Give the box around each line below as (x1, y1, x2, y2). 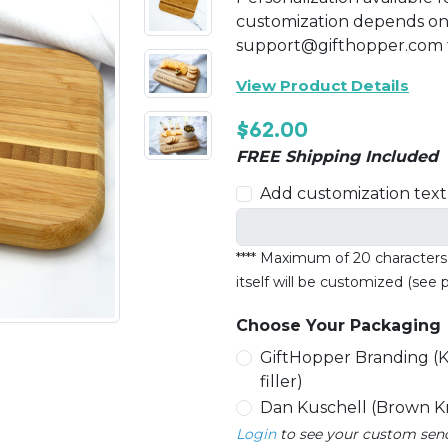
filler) (259, 372, 303, 392)
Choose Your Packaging (235, 316, 441, 336)
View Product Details (235, 76, 409, 95)
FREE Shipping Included (235, 147, 438, 166)
